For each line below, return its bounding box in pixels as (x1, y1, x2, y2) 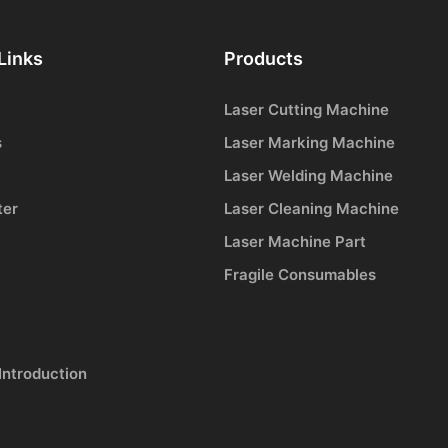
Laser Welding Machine (224, 166, 393, 186)
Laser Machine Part (224, 232, 366, 252)
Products (224, 47, 303, 69)
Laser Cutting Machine (224, 100, 389, 120)
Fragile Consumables (224, 265, 376, 285)
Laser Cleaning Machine (224, 199, 399, 219)
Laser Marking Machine (224, 133, 395, 153)
